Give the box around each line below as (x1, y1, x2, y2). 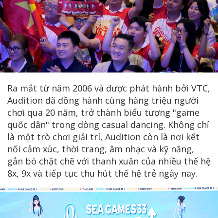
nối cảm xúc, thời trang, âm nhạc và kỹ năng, (7, 143, 194, 155)
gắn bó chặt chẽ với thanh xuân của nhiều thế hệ (7, 155, 211, 167)
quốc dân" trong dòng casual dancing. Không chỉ (7, 118, 209, 130)
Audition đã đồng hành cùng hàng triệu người (7, 94, 199, 106)
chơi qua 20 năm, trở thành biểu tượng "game (7, 106, 200, 118)
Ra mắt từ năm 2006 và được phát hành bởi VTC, (7, 82, 210, 94)
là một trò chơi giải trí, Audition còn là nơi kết (7, 130, 200, 143)
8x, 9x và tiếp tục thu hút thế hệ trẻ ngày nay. (7, 167, 198, 179)
